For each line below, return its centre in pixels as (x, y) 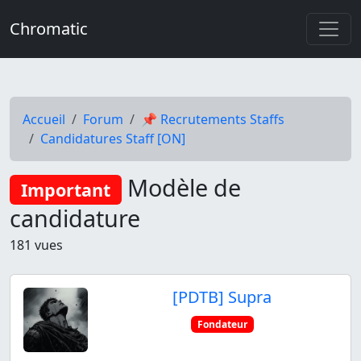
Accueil (44, 119)
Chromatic (49, 29)
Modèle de (181, 187)
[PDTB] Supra (222, 297)
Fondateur (222, 324)
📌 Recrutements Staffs (213, 119)
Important (66, 190)
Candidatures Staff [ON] (113, 139)
